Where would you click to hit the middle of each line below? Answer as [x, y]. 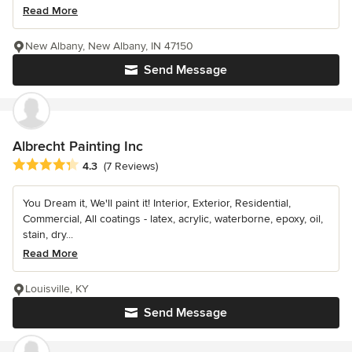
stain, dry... [48, 234]
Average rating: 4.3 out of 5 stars [101, 165]
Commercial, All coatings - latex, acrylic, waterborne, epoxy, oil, [173, 218]
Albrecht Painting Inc [78, 147]
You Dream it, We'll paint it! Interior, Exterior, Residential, [157, 203]
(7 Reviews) [131, 166]
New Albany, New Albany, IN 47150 [109, 46]
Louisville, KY [57, 288]
